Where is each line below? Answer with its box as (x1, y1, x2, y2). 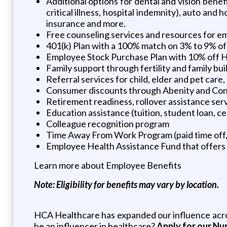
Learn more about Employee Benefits (33, 159, 181, 171)
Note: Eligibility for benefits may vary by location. (33, 178, 219, 190)
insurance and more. (46, 17, 126, 29)
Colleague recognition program (46, 118, 169, 129)
